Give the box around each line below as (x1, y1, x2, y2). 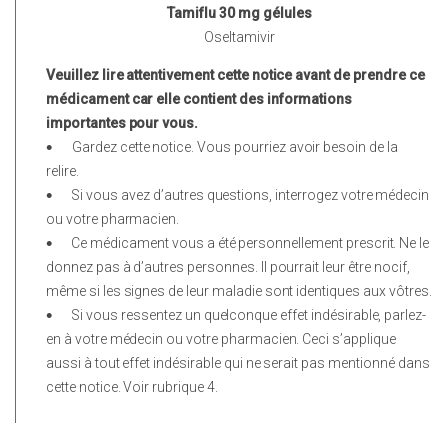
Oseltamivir (204, 29, 275, 45)
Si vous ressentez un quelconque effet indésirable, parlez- (71, 307, 427, 323)
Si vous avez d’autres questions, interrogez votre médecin (71, 187, 430, 203)
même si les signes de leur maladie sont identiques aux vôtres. (46, 283, 432, 299)
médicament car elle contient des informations (46, 91, 353, 107)
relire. (46, 163, 79, 179)
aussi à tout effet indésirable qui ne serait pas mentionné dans (46, 355, 430, 371)
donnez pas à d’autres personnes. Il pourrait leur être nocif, (46, 259, 410, 275)
